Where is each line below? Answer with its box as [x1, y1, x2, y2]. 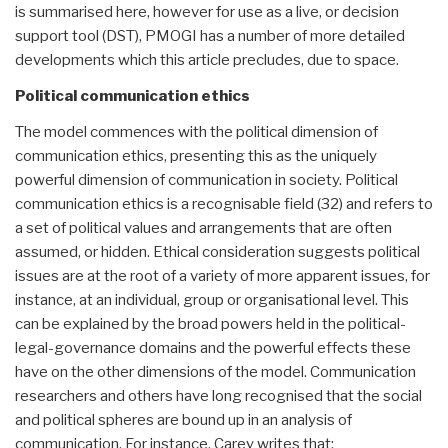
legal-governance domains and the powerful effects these [15, 338, 411, 357]
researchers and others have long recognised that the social [15, 386, 422, 405]
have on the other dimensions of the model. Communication [15, 362, 416, 381]
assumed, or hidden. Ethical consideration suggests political [15, 242, 420, 261]
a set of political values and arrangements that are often [15, 218, 392, 237]
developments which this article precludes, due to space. [15, 50, 399, 69]
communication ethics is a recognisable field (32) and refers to [15, 194, 433, 213]
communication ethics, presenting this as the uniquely [15, 146, 377, 165]
